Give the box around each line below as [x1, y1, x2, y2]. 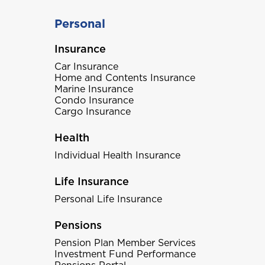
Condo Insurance [54, 95, 134, 106]
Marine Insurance [54, 83, 133, 95]
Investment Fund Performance [54, 248, 196, 260]
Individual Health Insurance [54, 150, 180, 161]
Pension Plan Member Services [54, 237, 196, 248]
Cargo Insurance [54, 106, 131, 117]
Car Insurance [54, 61, 118, 72]
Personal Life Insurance [54, 193, 162, 205]
